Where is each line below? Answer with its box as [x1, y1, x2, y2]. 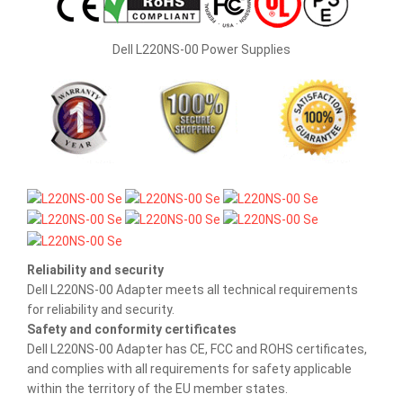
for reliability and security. [27, 301, 175, 317]
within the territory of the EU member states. [27, 381, 288, 396]
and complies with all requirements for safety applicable [27, 361, 352, 376]
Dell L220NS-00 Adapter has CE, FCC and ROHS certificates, [27, 341, 367, 356]
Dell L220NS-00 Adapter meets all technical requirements [27, 282, 358, 297]
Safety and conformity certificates [27, 321, 237, 336]
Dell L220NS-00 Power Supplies [112, 42, 291, 58]
